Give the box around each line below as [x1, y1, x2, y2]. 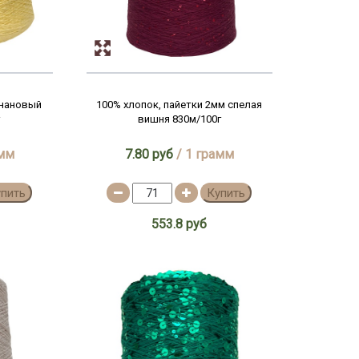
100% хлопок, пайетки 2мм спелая [96, 99, 263, 111]
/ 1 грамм [172, 147, 234, 162]
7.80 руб [124, 147, 173, 162]
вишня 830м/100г [137, 113, 221, 125]
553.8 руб [151, 216, 208, 232]
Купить [207, 186, 246, 200]
